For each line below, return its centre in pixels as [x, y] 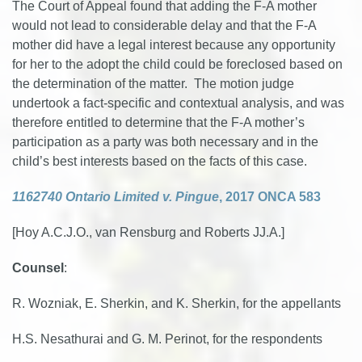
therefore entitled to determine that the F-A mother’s [158, 122]
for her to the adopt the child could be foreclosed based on [177, 64]
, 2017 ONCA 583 [270, 197]
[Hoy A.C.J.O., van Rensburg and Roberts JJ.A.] [148, 232]
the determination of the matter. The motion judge [153, 84]
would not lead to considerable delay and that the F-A [164, 25]
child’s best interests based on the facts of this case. [160, 161]
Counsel [38, 268]
